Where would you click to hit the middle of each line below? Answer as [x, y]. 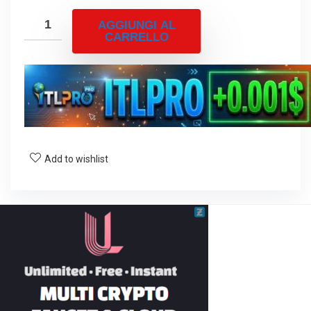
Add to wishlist [76, 159]
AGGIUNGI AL [136, 26]
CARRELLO [136, 37]
